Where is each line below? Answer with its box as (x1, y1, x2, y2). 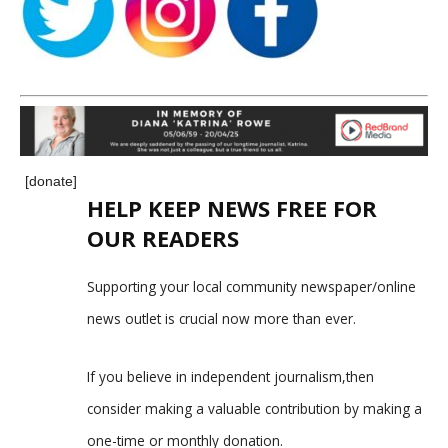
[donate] (25, 172, 77, 189)
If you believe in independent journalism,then (87, 366, 374, 386)
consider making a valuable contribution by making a (87, 398, 422, 418)
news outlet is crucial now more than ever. (87, 308, 356, 328)
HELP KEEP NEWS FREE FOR (87, 192, 377, 223)
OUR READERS (87, 222, 239, 253)
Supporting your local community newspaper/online (87, 276, 416, 296)
